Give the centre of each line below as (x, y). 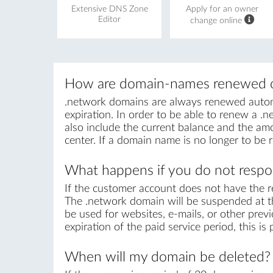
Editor (110, 19)
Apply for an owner (222, 9)
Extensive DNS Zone (109, 9)
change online (217, 20)
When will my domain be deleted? (167, 257)
